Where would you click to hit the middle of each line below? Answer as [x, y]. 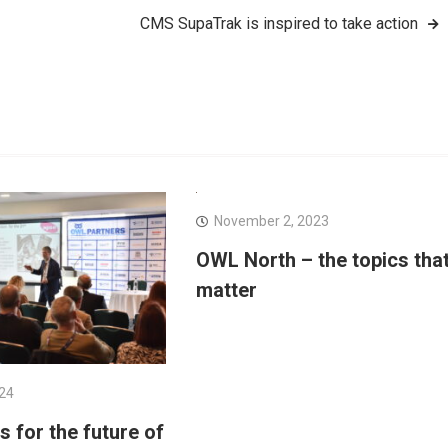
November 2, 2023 [271, 221]
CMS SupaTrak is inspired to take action [279, 23]
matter [226, 290]
